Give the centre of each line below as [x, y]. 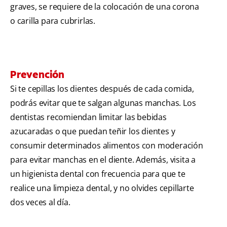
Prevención [37, 75]
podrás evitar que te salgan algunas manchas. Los [103, 103]
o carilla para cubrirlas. [53, 21]
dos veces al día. [40, 202]
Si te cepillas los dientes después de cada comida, [102, 89]
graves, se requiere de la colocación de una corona [105, 7]
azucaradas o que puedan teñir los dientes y [93, 131]
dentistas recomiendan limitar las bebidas [88, 117]
